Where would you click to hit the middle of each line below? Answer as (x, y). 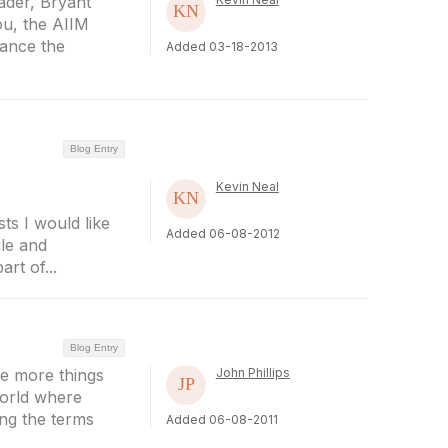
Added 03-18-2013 (221, 46)
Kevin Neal (247, 186)
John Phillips (252, 372)
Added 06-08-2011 (221, 419)
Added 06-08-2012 (222, 233)
